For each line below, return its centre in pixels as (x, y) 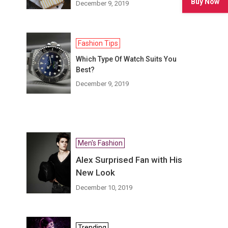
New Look (96, 173)
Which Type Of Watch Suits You (126, 59)
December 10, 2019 (104, 188)
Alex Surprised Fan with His (129, 160)
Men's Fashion (101, 143)
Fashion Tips (98, 43)
